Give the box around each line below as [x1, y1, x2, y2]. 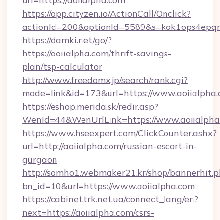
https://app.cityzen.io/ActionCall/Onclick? [22, 8, 191, 19]
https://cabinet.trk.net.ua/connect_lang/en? [22, 193, 198, 205]
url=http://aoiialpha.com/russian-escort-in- [22, 140, 197, 152]
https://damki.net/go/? [22, 34, 112, 46]
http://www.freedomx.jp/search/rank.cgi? [22, 74, 188, 85]
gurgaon [22, 154, 57, 165]
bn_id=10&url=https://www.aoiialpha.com [22, 180, 195, 192]
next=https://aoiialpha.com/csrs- [22, 207, 154, 218]
